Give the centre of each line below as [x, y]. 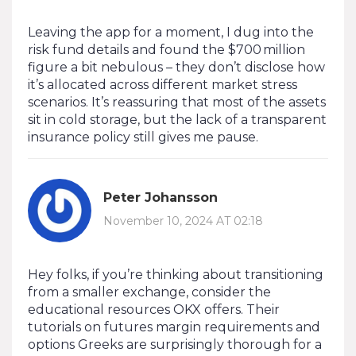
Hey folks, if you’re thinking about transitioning [176, 274]
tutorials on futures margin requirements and [174, 327]
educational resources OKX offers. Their [154, 309]
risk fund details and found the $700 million [166, 49]
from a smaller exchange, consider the [149, 292]
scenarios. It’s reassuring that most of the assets [177, 102]
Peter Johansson [161, 198]
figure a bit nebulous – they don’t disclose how [176, 67]
